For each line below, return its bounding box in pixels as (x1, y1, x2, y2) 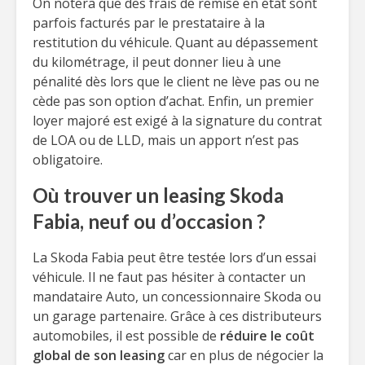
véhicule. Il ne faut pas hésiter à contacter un (33, 268, 306, 286)
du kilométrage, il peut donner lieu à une (33, 53, 281, 71)
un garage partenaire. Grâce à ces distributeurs (33, 307, 322, 325)
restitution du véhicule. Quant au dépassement (33, 33, 318, 51)
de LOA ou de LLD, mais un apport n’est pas (33, 131, 299, 149)
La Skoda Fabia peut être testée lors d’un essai (33, 248, 316, 266)
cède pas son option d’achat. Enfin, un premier (33, 92, 314, 110)
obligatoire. (33, 151, 103, 169)
